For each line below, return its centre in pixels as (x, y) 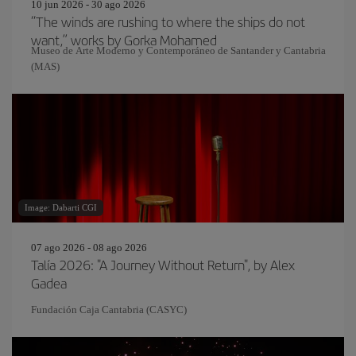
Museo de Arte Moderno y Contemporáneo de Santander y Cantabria (178, 50)
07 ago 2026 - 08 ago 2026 (89, 248)
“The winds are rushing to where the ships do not (168, 21)
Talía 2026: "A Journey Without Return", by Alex (163, 265)
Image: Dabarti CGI (61, 207)
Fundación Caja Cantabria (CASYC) (109, 310)
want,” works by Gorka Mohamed (124, 40)
